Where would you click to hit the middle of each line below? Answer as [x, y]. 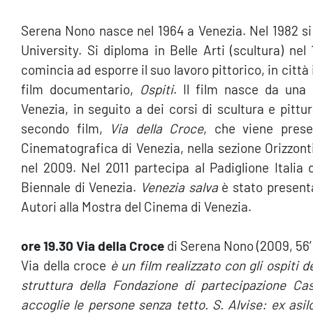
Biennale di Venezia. [81, 187]
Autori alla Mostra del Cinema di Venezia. [136, 206]
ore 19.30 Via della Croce [94, 246]
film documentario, [80, 89]
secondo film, [65, 128]
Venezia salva [181, 187]
